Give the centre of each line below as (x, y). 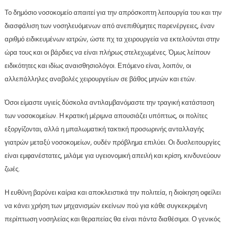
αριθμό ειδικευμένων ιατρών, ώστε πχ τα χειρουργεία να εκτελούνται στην (112, 39)
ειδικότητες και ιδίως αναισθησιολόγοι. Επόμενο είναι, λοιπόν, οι (98, 66)
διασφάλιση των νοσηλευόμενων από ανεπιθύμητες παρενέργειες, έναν (109, 26)
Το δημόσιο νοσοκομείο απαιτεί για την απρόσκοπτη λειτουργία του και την (113, 13)
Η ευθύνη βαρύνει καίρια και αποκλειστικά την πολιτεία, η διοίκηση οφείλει (112, 193)
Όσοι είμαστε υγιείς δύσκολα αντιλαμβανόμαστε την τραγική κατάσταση (109, 103)
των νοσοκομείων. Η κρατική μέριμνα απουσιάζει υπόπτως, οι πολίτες (106, 116)
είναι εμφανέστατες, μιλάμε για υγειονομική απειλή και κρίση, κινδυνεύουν (112, 156)
